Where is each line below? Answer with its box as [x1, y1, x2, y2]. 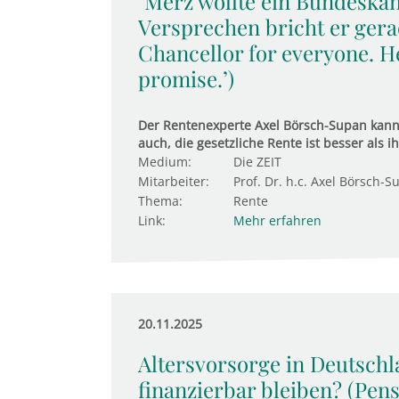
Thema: [137, 192, 183, 209]
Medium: [137, 153, 191, 170]
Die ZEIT [232, 153, 281, 170]
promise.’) [137, 64, 234, 93]
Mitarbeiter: [137, 173, 209, 190]
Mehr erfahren [232, 212, 322, 229]
